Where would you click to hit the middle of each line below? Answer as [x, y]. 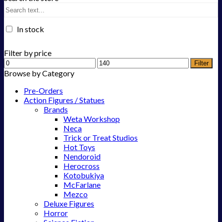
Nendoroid [82, 157]
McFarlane [82, 185]
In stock [30, 29]
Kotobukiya [84, 175]
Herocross [82, 166]
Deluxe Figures [69, 204]
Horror [56, 213]
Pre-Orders [43, 91]
